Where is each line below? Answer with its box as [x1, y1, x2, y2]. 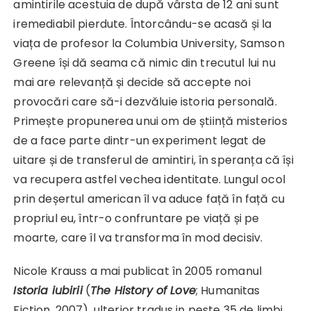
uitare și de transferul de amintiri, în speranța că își [13, 152, 294, 169]
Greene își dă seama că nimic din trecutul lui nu [13, 55, 276, 72]
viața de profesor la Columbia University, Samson [13, 35, 285, 52]
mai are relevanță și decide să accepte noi [13, 74, 251, 91]
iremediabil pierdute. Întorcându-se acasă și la [13, 16, 272, 33]
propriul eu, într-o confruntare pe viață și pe [13, 210, 260, 227]
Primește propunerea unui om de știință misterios [13, 113, 287, 130]
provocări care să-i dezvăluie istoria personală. [13, 94, 277, 110]
